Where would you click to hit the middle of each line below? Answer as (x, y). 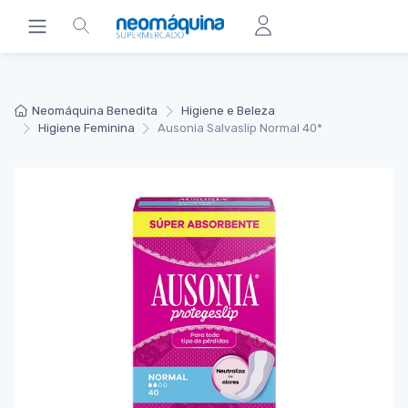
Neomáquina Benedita (95, 111)
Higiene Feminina (86, 128)
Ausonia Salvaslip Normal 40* (240, 128)
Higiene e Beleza (228, 111)
